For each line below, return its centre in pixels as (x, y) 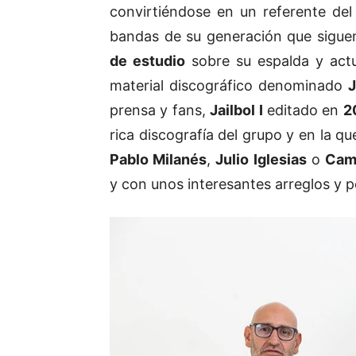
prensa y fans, (160, 110)
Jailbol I (236, 110)
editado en (303, 110)
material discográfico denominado (229, 86)
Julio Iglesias (261, 160)
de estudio (147, 61)
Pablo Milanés (159, 160)
